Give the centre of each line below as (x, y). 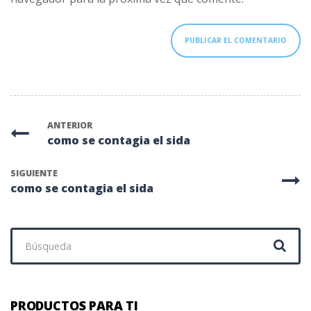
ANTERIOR (70, 126)
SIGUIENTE (34, 174)
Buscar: (29, 235)
